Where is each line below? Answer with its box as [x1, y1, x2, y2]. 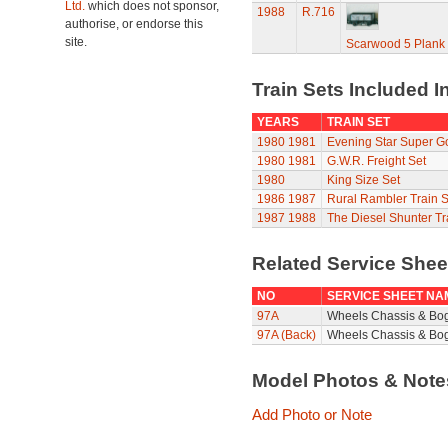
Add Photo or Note [251, 406, 372, 423]
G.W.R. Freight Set [326, 154, 426, 168]
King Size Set [326, 173, 400, 187]
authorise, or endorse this [65, 17, 203, 31]
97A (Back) [256, 328, 316, 342]
